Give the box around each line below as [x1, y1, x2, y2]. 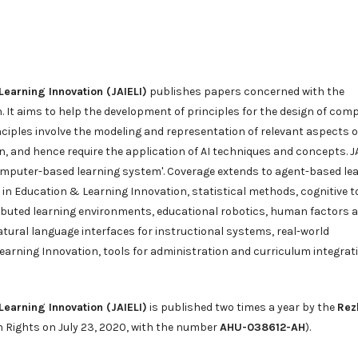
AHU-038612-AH [220, 320, 305, 334]
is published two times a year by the [147, 300, 337, 314]
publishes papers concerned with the [147, 85, 344, 98]
